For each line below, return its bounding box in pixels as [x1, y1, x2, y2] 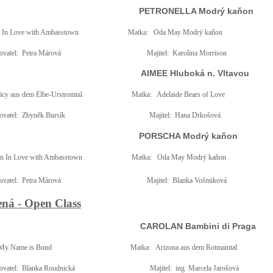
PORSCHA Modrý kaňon [138, 131, 238, 141]
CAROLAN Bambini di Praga [140, 221, 256, 231]
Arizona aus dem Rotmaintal [155, 243, 237, 252]
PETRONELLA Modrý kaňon [138, 6, 253, 16]
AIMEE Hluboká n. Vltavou [140, 68, 249, 78]
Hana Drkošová [174, 111, 221, 119]
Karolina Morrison [172, 49, 227, 57]
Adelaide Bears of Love [156, 90, 225, 99]
